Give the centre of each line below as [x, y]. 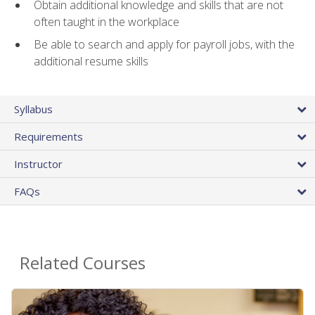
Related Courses [83, 262]
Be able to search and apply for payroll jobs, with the [164, 45]
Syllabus [33, 109]
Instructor [38, 163]
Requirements [49, 136]
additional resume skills [91, 62]
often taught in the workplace [107, 21]
